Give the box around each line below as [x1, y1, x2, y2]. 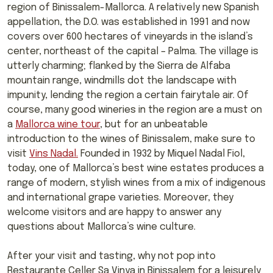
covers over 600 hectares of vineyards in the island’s [7, 31, 253, 42]
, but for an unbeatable [100, 119, 208, 130]
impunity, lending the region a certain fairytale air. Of [7, 90, 249, 101]
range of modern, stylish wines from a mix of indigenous [7, 177, 266, 188]
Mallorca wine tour [15, 119, 100, 130]
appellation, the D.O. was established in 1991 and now [7, 16, 250, 27]
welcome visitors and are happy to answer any [7, 207, 221, 218]
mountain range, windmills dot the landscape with [7, 75, 236, 86]
